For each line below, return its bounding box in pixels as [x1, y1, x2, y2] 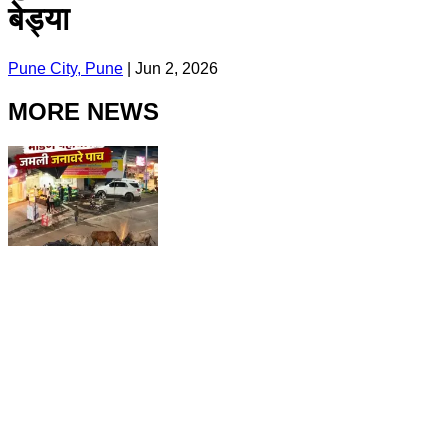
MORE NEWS [8, 97, 159, 125]
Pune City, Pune [8, 59, 123, 77]
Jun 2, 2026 [135, 59, 218, 77]
